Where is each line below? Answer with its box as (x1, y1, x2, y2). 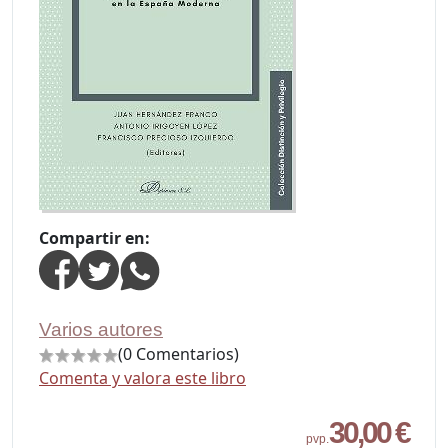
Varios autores (39, 319, 163, 340)
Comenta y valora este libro (39, 367, 246, 389)
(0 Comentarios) (118, 343, 239, 365)
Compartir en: (39, 227, 150, 249)
